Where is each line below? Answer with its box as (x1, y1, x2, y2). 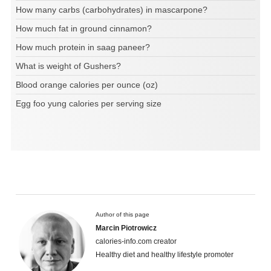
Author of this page (96, 211, 149, 218)
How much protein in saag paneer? (16, 42, 150, 52)
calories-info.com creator (96, 237, 177, 246)
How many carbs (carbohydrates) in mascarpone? (16, 4, 207, 15)
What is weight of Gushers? (16, 60, 121, 71)
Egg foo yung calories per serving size (16, 98, 162, 108)
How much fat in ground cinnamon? (16, 23, 152, 33)
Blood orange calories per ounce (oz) (16, 79, 158, 90)
